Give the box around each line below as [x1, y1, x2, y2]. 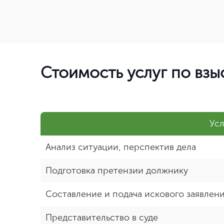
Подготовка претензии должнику [45, 165, 188, 176]
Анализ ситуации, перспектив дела [45, 141, 196, 152]
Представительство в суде [45, 212, 158, 223]
